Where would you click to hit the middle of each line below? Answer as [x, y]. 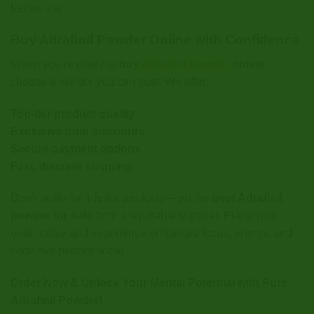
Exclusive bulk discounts [77, 131]
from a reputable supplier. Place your [185, 216]
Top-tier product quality [73, 114]
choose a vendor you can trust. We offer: [110, 81]
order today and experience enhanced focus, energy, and [151, 233]
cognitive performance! [67, 251]
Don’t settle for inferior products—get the [111, 198]
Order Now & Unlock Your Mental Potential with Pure [149, 283]
